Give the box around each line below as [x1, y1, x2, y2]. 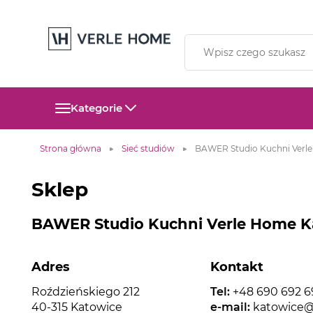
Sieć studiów [122, 143, 175, 154]
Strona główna [40, 143, 101, 154]
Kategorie [70, 101, 122, 115]
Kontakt [210, 259, 263, 275]
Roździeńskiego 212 [31, 285, 140, 298]
